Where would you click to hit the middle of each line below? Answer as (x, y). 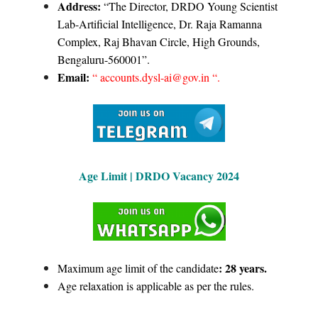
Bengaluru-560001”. (104, 59)
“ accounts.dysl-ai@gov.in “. (156, 77)
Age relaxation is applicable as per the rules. (156, 285)
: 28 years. (243, 268)
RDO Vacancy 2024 (192, 175)
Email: (73, 77)
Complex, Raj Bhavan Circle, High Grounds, (159, 42)
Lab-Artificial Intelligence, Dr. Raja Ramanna (160, 24)
